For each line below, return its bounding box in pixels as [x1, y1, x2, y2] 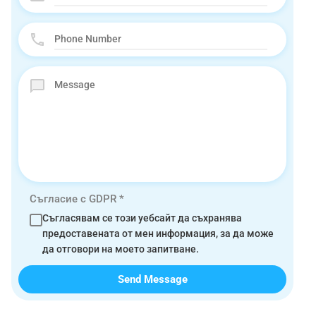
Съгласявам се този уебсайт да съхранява [42, 212, 242, 224]
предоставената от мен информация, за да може [42, 227, 274, 239]
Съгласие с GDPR [30, 192, 119, 205]
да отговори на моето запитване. [42, 243, 199, 255]
